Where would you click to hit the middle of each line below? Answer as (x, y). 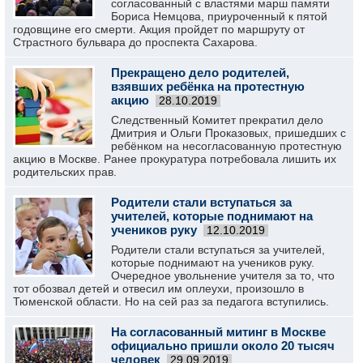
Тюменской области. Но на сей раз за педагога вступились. (171, 301)
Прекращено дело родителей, (200, 73)
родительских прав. (65, 172)
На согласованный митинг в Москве (218, 332)
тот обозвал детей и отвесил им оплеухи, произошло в (158, 288)
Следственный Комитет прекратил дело (217, 120)
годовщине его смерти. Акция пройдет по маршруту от (159, 29)
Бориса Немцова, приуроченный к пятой (219, 16)
